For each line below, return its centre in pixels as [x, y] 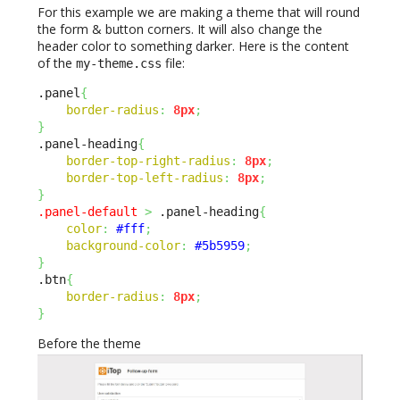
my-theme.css [119, 64]
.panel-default [87, 212]
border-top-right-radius [148, 161]
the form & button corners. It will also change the [180, 29]
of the [57, 63]
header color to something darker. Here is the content [193, 46]
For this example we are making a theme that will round [199, 12]
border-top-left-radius [145, 178]
